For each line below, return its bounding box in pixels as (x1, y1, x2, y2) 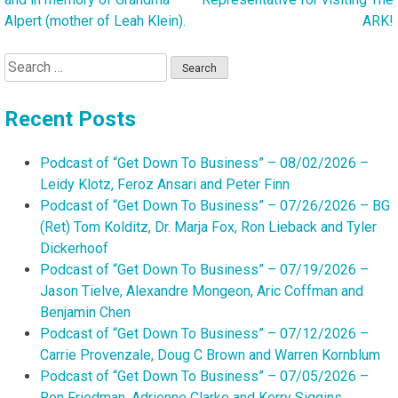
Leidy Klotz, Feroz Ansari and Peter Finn (40, 175, 290, 193)
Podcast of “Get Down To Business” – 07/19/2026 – (40, 260, 369, 278)
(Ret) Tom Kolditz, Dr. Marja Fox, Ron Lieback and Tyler (40, 218, 377, 235)
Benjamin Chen (40, 303, 131, 321)
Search (4, 53, 46, 71)
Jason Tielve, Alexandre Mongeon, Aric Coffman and (40, 282, 363, 299)
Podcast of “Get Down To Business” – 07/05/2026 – (40, 367, 369, 385)
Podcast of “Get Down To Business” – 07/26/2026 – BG (40, 196, 390, 214)
